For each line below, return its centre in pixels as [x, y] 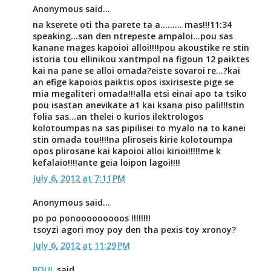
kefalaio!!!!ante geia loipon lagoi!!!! [106, 162]
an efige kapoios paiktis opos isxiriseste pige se [133, 82]
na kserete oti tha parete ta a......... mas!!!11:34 [132, 24]
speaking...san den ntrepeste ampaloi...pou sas [132, 36]
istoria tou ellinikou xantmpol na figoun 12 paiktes [141, 59]
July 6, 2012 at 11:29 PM [81, 245]
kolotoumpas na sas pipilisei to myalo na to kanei [139, 128]
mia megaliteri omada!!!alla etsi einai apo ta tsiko [139, 93]
